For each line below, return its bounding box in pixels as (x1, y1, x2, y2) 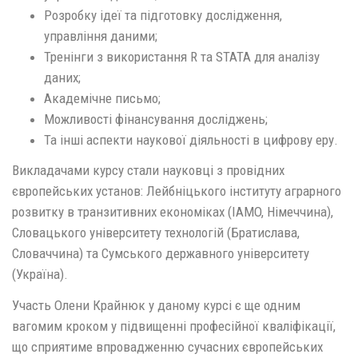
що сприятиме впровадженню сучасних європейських (12, 338, 323, 355)
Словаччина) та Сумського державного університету (12, 245, 309, 261)
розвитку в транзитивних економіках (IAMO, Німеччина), (12, 204, 333, 220)
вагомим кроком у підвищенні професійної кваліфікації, (12, 317, 336, 334)
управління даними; (44, 27, 157, 44)
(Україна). (12, 266, 68, 282)
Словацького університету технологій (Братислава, (12, 225, 300, 241)
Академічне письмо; (44, 89, 161, 106)
